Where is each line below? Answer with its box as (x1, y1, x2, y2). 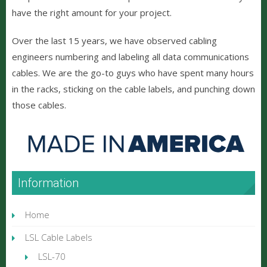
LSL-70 (38, 250, 66, 262)
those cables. (12, 98, 66, 111)
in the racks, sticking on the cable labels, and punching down (12, 82, 255, 95)
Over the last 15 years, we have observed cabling (12, 34, 217, 46)
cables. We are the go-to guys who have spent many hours (12, 66, 254, 79)
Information (18, 175, 79, 190)
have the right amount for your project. (12, 6, 172, 18)
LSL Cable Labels (25, 231, 92, 243)
